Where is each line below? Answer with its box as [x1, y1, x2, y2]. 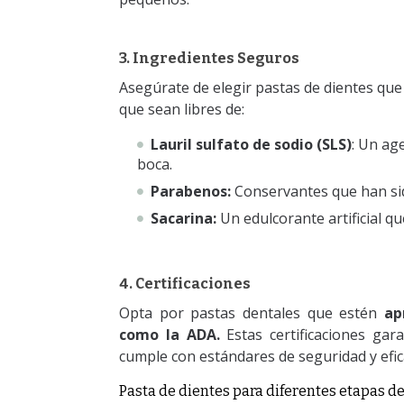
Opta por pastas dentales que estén [119, 303, 385, 324]
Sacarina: [151, 208, 216, 229]
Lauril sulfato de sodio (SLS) [151, 134, 352, 155]
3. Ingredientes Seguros [119, 50, 299, 68]
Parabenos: [151, 181, 231, 202]
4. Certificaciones [119, 275, 251, 293]
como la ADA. [119, 325, 220, 345]
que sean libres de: [119, 99, 244, 120]
